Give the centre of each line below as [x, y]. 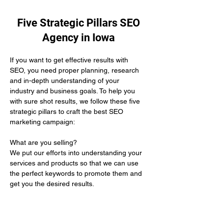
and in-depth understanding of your [66, 81]
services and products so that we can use [75, 163]
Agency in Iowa [79, 38]
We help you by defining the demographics [77, 215]
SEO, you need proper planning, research [75, 70]
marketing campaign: [42, 122]
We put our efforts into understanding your [77, 153]
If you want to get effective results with [70, 60]
